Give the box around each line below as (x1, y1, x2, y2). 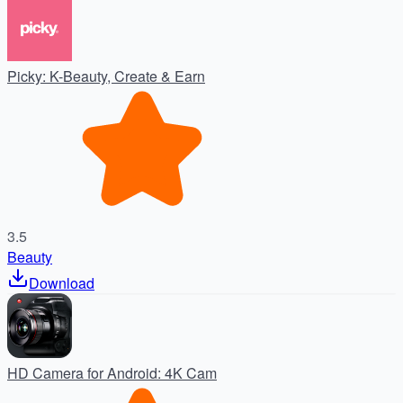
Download (29, 273, 94, 294)
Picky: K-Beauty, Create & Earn (7, 66, 205, 87)
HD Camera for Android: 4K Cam (7, 363, 217, 384)
